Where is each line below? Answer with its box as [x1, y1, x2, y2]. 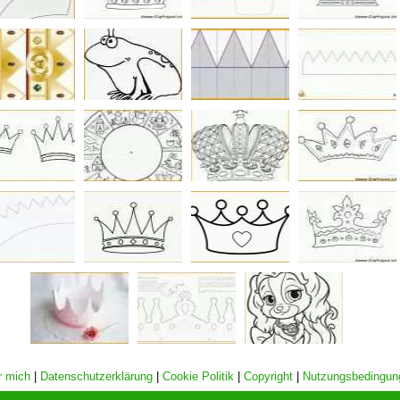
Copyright [244, 370, 293, 383]
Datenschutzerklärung [40, 370, 153, 383]
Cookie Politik [162, 370, 234, 383]
